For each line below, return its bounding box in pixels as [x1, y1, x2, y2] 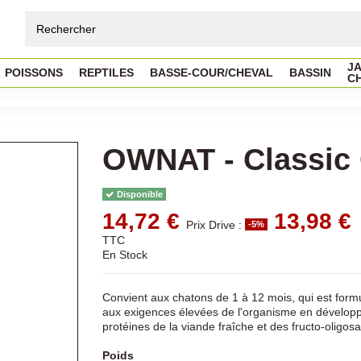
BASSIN [289, 66, 331, 79]
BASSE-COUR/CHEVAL [150, 66, 273, 79]
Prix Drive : [186, 218, 245, 231]
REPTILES [79, 66, 134, 79]
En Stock [102, 247, 147, 261]
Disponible [114, 189, 164, 199]
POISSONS [5, 66, 63, 79]
